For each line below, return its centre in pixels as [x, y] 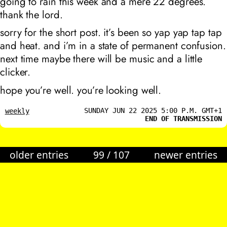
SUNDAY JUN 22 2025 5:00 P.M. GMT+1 [153, 111]
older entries [39, 155]
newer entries [185, 155]
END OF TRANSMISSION [184, 119]
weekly [17, 111]
